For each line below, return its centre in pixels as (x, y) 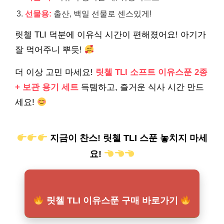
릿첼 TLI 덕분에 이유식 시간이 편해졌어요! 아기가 (110, 35)
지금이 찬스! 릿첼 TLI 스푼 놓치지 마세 (127, 138)
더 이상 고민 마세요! (55, 72)
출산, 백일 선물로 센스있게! (101, 13)
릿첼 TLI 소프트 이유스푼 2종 (151, 72)
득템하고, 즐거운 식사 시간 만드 (141, 87)
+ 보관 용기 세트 (47, 87)
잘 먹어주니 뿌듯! (50, 50)
